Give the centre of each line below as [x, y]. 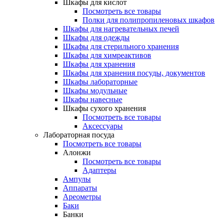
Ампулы [77, 179]
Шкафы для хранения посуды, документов [134, 73]
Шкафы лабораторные [100, 82]
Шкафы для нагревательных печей [121, 29]
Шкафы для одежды [96, 38]
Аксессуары [103, 126]
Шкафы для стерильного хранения [121, 46]
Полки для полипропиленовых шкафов [149, 20]
